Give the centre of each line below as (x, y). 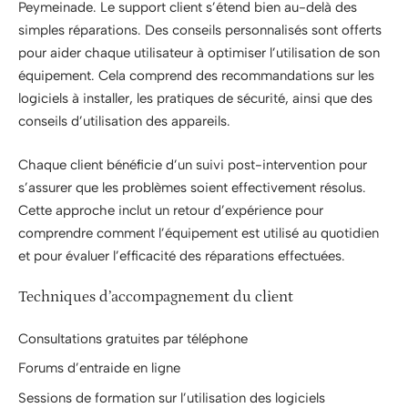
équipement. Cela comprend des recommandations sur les (196, 76)
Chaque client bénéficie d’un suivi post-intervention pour (193, 164)
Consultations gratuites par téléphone (133, 338)
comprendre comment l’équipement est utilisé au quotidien (199, 233)
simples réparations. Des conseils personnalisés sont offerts (200, 30)
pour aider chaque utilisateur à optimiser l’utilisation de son (199, 53)
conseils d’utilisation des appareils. (124, 121)
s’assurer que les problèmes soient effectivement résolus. (192, 187)
